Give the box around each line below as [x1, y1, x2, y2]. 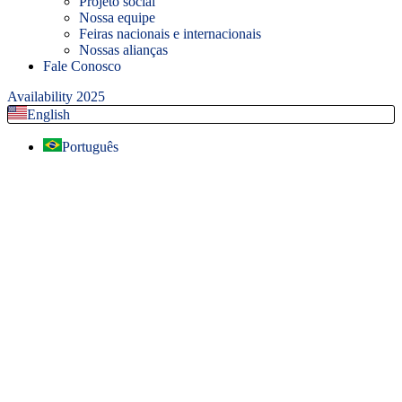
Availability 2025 [7, 88, 105, 104]
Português [62, 138, 118, 154]
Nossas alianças [79, 41, 168, 57]
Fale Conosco [43, 57, 121, 74]
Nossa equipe [79, 9, 155, 25]
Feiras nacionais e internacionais [79, 25, 261, 41]
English [27, 106, 70, 122]
